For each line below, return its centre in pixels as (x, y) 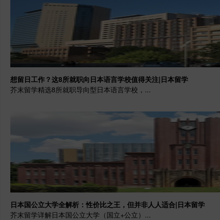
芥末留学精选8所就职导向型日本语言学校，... (81, 89)
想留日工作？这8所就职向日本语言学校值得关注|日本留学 (99, 79)
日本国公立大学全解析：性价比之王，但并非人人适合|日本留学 (108, 204)
